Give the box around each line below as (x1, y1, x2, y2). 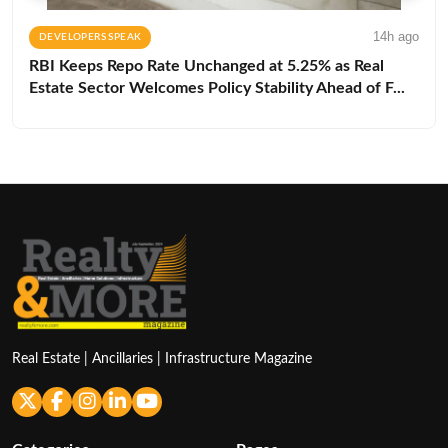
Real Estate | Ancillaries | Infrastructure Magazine (12, 351, 312, 366)
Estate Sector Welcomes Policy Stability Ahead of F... (29, 79, 405, 96)
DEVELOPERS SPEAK (39, 31, 142, 42)
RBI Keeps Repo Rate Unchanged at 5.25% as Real (29, 57, 384, 74)
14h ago (373, 28, 419, 44)
